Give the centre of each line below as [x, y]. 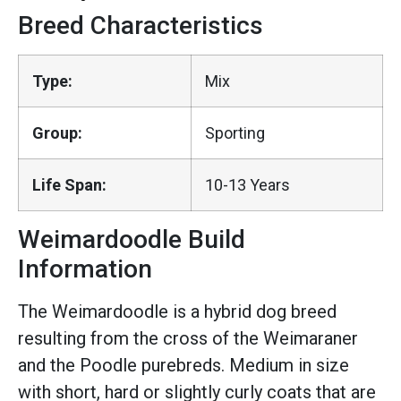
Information [85, 269]
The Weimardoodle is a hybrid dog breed [177, 311]
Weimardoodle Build [132, 239]
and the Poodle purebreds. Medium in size [183, 365]
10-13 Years [247, 185]
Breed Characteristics [141, 26]
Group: [57, 133]
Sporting [235, 133]
